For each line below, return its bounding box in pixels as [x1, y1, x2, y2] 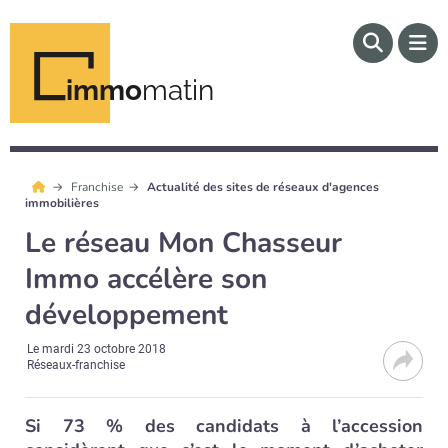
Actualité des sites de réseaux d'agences [147, 179, 380, 195]
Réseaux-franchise [27, 358, 126, 372]
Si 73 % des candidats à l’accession [25, 414, 423, 438]
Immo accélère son [25, 260, 267, 298]
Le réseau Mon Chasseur [25, 224, 342, 262]
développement [25, 296, 228, 334]
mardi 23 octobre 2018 [42, 342, 167, 356]
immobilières [25, 195, 99, 211]
